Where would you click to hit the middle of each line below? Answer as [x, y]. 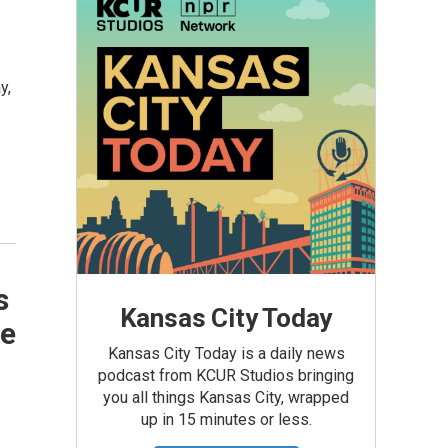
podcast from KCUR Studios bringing [226, 375]
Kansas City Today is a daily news [226, 353]
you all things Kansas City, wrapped [226, 397]
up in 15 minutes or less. [226, 419]
